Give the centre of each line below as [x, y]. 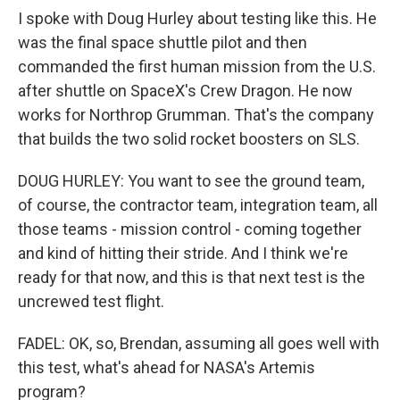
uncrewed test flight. [91, 301]
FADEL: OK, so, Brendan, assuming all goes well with [199, 343]
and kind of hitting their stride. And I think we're [183, 253]
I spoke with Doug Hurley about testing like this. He [197, 18]
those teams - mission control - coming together [190, 229]
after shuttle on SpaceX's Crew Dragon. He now [185, 91]
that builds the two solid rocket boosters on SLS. [189, 139]
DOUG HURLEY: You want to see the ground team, [191, 181]
